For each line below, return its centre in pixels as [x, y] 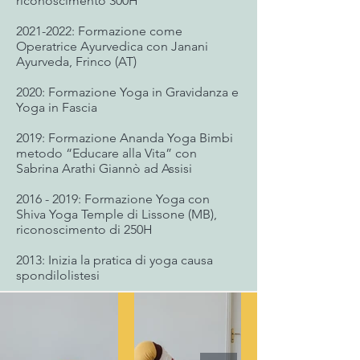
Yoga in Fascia [57, 107]
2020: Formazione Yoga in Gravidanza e [127, 92]
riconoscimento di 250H [84, 229]
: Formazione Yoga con [144, 199]
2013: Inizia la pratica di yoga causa [115, 260]
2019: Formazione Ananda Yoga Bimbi [125, 138]
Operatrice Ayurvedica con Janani [112, 46]
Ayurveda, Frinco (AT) [76, 61]
